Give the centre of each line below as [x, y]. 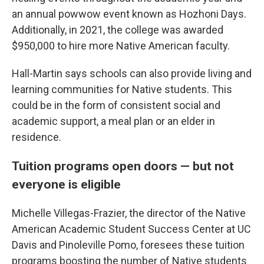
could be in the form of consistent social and [116, 105]
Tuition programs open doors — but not [123, 166]
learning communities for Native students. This [122, 89]
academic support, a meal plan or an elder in [113, 121]
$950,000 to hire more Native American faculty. [121, 46]
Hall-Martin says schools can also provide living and [132, 73]
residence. [37, 137]
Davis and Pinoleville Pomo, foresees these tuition [128, 245]
